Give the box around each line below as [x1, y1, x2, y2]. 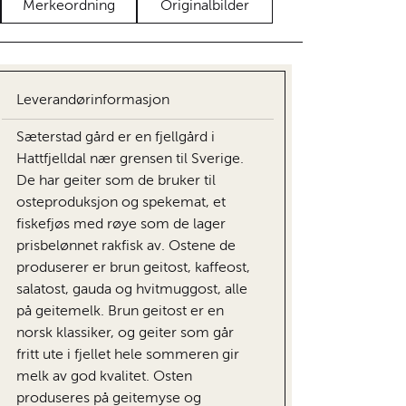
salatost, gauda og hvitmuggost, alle [16, 282, 247, 297]
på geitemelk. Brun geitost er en [16, 304, 224, 319]
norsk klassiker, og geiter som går [16, 325, 234, 341]
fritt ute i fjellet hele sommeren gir [16, 347, 239, 362]
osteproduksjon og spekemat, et [16, 195, 226, 210]
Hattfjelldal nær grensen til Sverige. [16, 151, 244, 167]
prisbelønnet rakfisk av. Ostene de [16, 238, 236, 254]
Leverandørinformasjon [16, 92, 169, 108]
